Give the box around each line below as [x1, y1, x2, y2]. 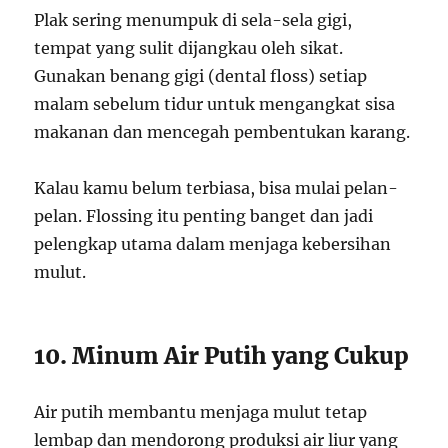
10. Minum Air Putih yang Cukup [34, 340, 410, 370]
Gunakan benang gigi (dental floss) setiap [34, 65, 368, 86]
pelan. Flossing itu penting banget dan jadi [34, 205, 374, 226]
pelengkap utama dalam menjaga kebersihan [34, 233, 392, 254]
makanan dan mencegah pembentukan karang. [34, 121, 411, 142]
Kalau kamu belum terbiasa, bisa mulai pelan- [34, 177, 399, 198]
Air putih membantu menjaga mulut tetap [34, 401, 368, 422]
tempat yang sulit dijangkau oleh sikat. [34, 37, 344, 58]
